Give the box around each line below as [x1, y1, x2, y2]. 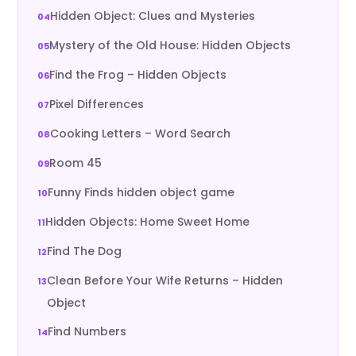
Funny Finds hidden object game [48, 184, 235, 200]
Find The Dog [47, 243, 122, 259]
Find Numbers [48, 323, 127, 339]
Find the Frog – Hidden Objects [49, 67, 227, 83]
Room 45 [49, 155, 103, 171]
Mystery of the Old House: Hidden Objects [49, 37, 292, 53]
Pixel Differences [49, 96, 145, 112]
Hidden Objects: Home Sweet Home [45, 214, 250, 230]
